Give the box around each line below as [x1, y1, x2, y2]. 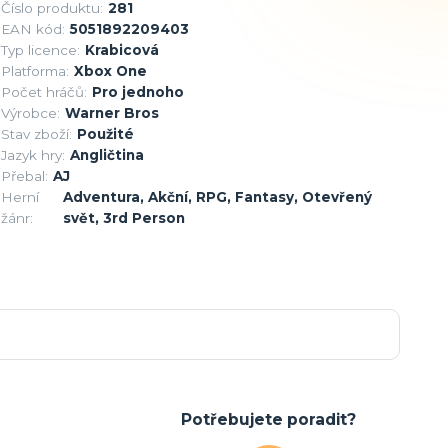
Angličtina [69, 146, 144, 163]
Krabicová [84, 41, 159, 58]
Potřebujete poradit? [181, 409, 357, 429]
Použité [76, 125, 134, 142]
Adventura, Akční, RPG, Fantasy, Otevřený [62, 188, 372, 205]
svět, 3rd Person [62, 209, 185, 226]
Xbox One [73, 62, 147, 79]
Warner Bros [64, 104, 159, 121]
